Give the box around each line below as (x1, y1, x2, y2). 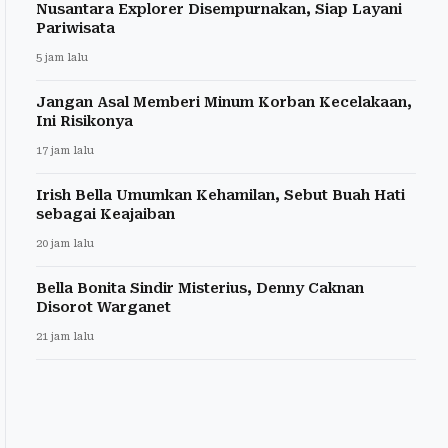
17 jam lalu (36, 144, 94, 158)
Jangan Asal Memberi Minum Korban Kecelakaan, (36, 94, 412, 111)
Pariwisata (36, 20, 115, 37)
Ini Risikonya (36, 113, 133, 130)
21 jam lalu (36, 330, 94, 344)
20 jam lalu (36, 237, 94, 251)
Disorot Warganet (36, 299, 171, 316)
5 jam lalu (36, 51, 88, 65)
